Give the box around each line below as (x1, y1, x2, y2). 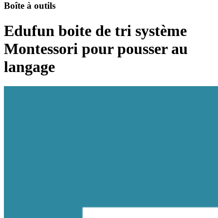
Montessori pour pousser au (4, 39, 188, 57)
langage (4, 57, 55, 75)
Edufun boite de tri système (4, 21, 187, 39)
